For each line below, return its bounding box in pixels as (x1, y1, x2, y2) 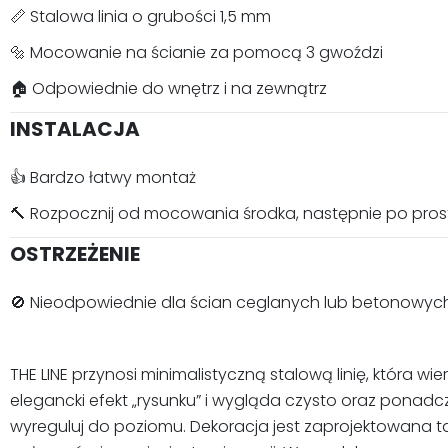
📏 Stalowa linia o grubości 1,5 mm (10, 5, 271, 28)
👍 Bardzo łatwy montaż (10, 166, 196, 189)
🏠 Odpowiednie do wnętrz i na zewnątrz (10, 77, 327, 100)
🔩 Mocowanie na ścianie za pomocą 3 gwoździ (10, 41, 383, 64)
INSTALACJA (10, 115, 140, 143)
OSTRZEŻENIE (10, 240, 140, 268)
